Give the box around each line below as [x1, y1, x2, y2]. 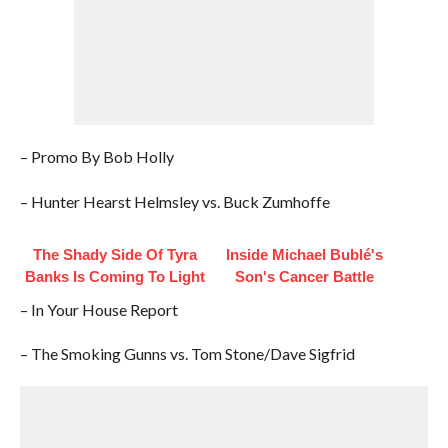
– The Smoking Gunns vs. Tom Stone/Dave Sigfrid [19, 344, 355, 363]
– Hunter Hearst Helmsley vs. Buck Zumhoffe [19, 192, 330, 211]
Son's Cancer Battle [235, 268, 375, 285]
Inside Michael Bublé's [226, 246, 384, 263]
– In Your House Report [19, 300, 178, 319]
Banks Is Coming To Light [24, 268, 205, 285]
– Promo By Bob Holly [19, 147, 174, 166]
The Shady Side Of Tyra [32, 246, 197, 263]
